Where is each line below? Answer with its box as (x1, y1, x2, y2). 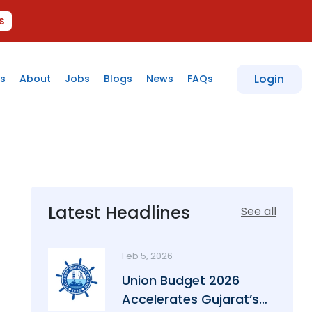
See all (241, 203, 276, 219)
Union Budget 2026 (122, 272, 240, 290)
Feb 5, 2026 (122, 249, 173, 263)
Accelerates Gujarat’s (122, 290, 259, 309)
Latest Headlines (48, 201, 190, 224)
